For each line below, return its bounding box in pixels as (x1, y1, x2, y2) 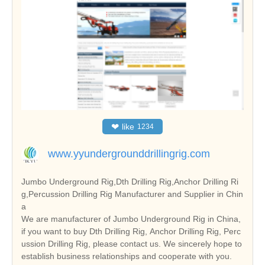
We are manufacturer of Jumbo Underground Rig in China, (21, 214, 241, 224)
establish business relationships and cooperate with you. (21, 251, 232, 261)
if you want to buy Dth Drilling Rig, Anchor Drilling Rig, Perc (21, 227, 241, 237)
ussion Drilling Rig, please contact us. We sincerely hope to (21, 239, 242, 249)
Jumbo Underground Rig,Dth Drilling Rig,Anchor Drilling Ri (21, 177, 238, 187)
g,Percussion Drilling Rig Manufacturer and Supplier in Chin (21, 189, 243, 199)
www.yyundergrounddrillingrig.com (48, 148, 210, 160)
